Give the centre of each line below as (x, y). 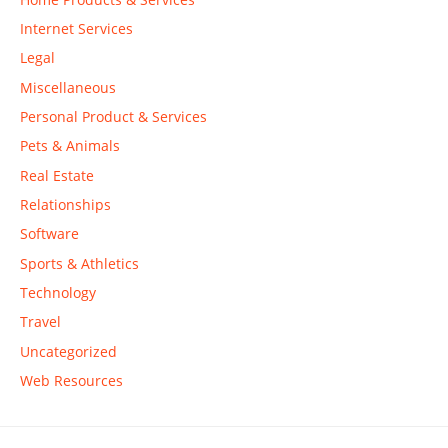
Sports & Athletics (79, 263)
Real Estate (57, 175)
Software (49, 234)
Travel (40, 322)
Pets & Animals (70, 146)
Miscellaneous (68, 87)
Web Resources (71, 381)
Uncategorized (68, 351)
